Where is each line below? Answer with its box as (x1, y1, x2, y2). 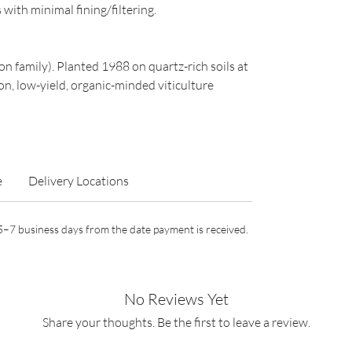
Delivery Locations (27, 173, 129, 189)
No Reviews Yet (123, 289, 229, 309)
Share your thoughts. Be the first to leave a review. (42, 314, 310, 330)
